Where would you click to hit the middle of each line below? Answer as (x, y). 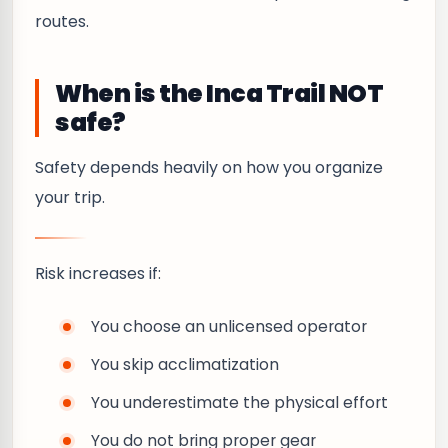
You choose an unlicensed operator (229, 326)
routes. (62, 21)
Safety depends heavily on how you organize (209, 167)
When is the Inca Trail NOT (219, 93)
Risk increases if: (98, 273)
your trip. (70, 197)
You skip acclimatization (185, 364)
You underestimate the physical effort (239, 402)
